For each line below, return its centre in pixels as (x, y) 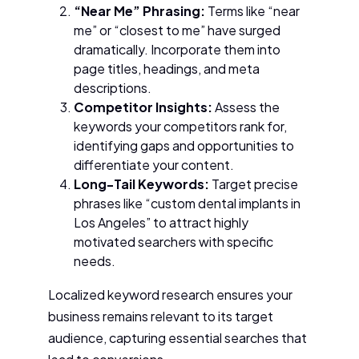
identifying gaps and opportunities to (184, 145)
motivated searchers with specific (173, 241)
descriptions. (113, 87)
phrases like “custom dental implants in (187, 203)
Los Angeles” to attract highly (161, 222)
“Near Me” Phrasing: (139, 10)
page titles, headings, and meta (167, 68)
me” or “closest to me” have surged (177, 30)
